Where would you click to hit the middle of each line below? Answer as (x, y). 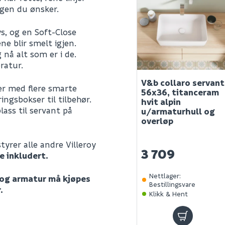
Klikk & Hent (168, 194)
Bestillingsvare (172, 184)
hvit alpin (161, 102)
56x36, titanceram (180, 92)
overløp (157, 121)
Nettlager (164, 176)
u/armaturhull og (178, 111)
